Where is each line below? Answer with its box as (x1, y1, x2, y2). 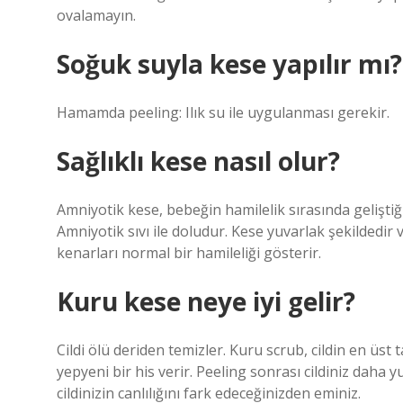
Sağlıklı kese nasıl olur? (57, 144, 340, 178)
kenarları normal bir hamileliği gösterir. (57, 243, 321, 263)
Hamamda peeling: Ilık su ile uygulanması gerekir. (57, 103, 390, 122)
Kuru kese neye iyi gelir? (57, 284, 355, 318)
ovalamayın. (57, 5, 136, 25)
